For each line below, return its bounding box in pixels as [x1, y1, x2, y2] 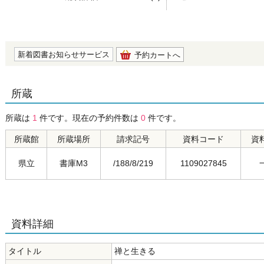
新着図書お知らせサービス [18, 50, 110, 59]
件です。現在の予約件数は [37, 113, 141, 123]
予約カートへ [134, 51, 180, 60]
